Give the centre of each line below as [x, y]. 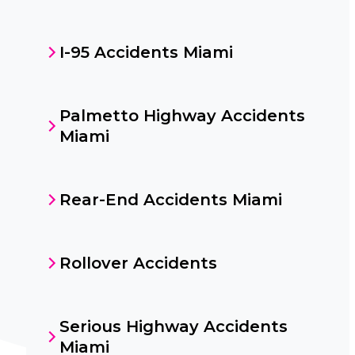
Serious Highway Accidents [173, 326]
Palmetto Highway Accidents [182, 116]
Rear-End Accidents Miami [170, 200]
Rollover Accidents [138, 263]
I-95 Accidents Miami [146, 52]
